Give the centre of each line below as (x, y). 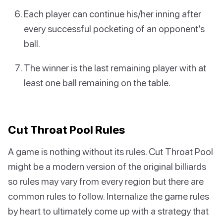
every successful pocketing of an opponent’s (114, 28)
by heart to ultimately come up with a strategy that (108, 211)
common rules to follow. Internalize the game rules (109, 196)
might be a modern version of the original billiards (107, 166)
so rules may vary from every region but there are (106, 181)
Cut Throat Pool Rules (66, 130)
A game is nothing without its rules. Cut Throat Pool (111, 152)
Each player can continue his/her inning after (112, 13)
